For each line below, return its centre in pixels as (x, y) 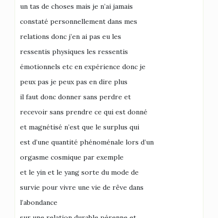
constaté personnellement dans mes (79, 21)
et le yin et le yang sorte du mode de (79, 172)
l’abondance (39, 202)
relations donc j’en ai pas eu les (71, 36)
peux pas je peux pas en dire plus (74, 82)
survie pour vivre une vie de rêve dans (82, 187)
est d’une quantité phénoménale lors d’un (87, 142)
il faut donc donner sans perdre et (75, 97)
